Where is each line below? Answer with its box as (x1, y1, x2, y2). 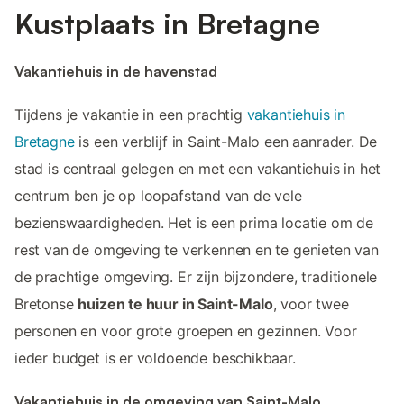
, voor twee (272, 295, 349, 314)
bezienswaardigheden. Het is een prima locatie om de (14, 214, 374, 233)
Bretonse (14, 295, 78, 314)
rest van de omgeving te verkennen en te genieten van (14, 241, 379, 260)
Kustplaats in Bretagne (14, 5, 320, 41)
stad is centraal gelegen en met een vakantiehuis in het (14, 160, 381, 179)
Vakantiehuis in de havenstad (14, 61, 217, 80)
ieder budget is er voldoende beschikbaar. (14, 349, 296, 368)
